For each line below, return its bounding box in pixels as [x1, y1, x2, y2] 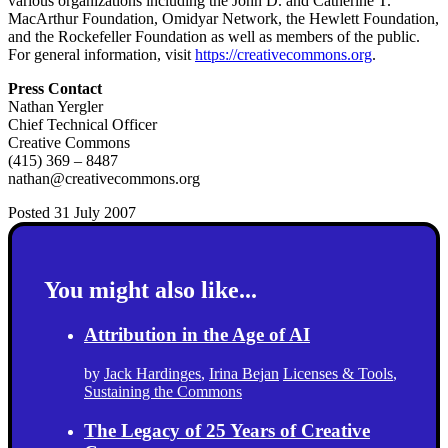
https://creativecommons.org [195, 45, 372, 63]
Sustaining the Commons [84, 383, 242, 401]
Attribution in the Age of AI [84, 324, 310, 346]
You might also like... [44, 277, 257, 304]
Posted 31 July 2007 [8, 203, 136, 221]
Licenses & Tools [283, 365, 393, 383]
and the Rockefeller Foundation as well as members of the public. [8, 27, 420, 45]
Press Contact [8, 79, 102, 97]
